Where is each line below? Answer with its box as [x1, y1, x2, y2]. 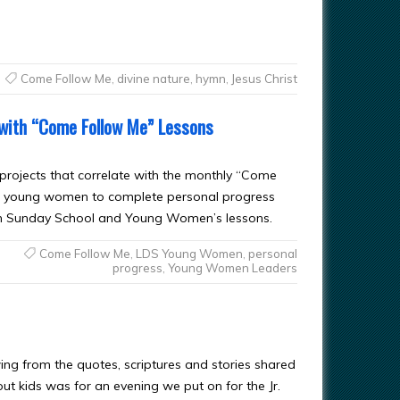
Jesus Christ [230, 71, 297, 86]
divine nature [116, 71, 190, 86]
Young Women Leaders [167, 260, 297, 275]
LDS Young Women [135, 246, 243, 261]
